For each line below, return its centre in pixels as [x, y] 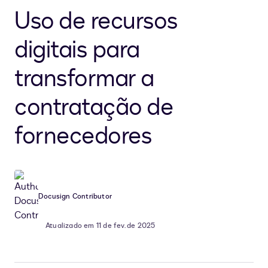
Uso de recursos [96, 22]
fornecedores [83, 136]
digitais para [77, 50]
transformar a [84, 79]
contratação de [94, 108]
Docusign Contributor [75, 197]
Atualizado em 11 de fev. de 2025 [100, 226]
